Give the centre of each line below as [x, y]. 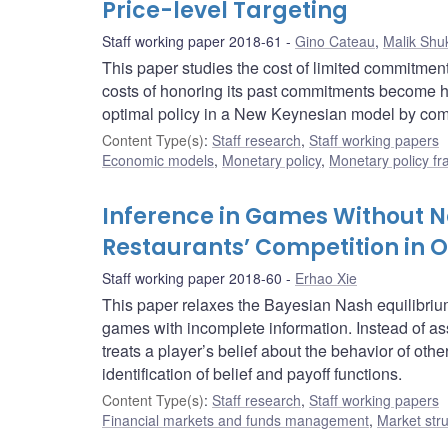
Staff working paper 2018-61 [192, 41]
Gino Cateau [335, 41]
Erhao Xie [326, 278]
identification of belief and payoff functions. [252, 374]
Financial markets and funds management [235, 420]
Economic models [158, 160]
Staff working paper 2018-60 [192, 278]
